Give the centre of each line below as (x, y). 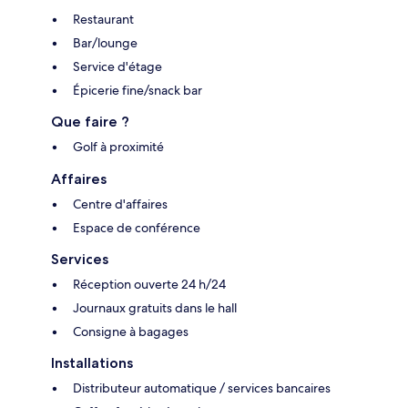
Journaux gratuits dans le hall (155, 308)
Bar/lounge (105, 43)
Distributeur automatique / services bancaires (202, 388)
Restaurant (103, 20)
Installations (92, 363)
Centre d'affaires (120, 204)
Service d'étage (117, 67)
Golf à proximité (118, 147)
